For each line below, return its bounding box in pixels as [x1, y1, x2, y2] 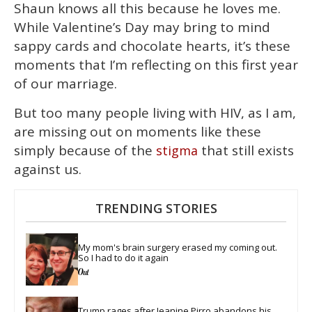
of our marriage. [14, 75, 117, 93]
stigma [156, 142, 198, 159]
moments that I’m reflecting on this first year [14, 56, 298, 75]
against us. [14, 160, 81, 179]
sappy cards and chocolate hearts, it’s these [14, 37, 290, 56]
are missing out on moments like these [14, 123, 261, 141]
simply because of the [14, 141, 156, 160]
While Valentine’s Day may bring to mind [14, 18, 270, 37]
